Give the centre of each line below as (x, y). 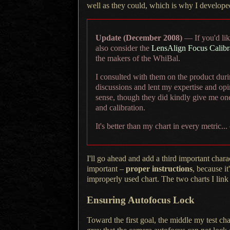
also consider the (123, 48)
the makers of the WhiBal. (138, 58)
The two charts (185, 179)
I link (220, 179)
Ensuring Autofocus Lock (141, 200)
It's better (110, 126)
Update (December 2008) (139, 37)
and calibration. (120, 107)
